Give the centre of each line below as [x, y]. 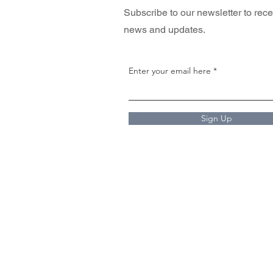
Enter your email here [170, 71]
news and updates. [165, 30]
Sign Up [216, 118]
